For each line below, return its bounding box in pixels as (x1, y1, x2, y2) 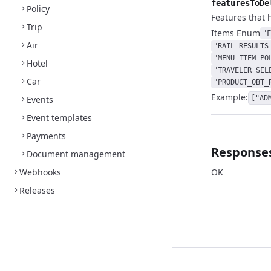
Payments (27, 130, 66, 142)
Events (27, 94, 53, 105)
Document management (27, 148, 125, 160)
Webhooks (19, 166, 61, 178)
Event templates (27, 112, 92, 123)
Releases (19, 184, 55, 196)
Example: (211, 91, 248, 103)
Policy (27, 3, 50, 15)
